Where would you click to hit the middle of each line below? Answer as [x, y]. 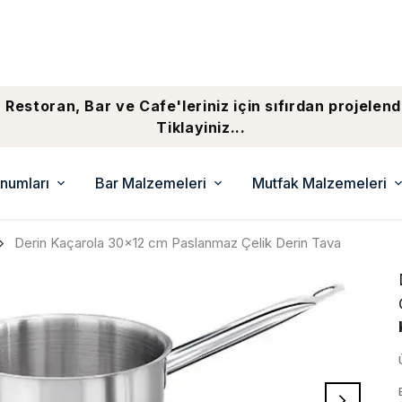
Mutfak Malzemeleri [319, 183]
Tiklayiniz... [201, 127]
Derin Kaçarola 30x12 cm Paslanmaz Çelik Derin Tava [178, 243]
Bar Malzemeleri [151, 183]
